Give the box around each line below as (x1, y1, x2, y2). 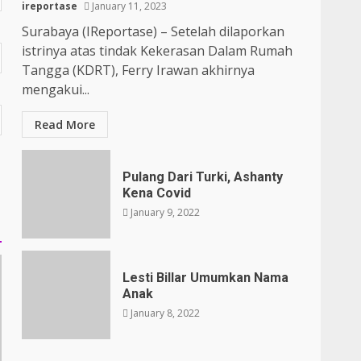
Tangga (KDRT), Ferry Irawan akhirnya (22, 61, 255, 79)
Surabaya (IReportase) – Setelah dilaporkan (22, 23, 285, 40)
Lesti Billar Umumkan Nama (122, 269, 289, 285)
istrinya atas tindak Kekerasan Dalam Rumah (22, 42, 293, 60)
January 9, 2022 (128, 205, 201, 219)
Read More (35, 117, 96, 132)
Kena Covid (122, 185, 192, 201)
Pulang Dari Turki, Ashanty (122, 168, 284, 185)
